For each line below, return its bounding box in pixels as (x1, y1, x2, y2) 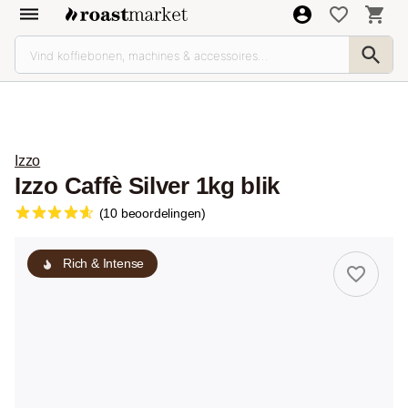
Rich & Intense (63, 256, 145, 270)
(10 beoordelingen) (98, 206, 206, 220)
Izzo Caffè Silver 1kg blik (15, 172, 280, 199)
